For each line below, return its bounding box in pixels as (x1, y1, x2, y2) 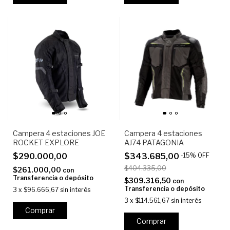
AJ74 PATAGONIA (124, 138, 184, 147)
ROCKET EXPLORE (13, 138, 79, 147)
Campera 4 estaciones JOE (13, 128, 105, 138)
